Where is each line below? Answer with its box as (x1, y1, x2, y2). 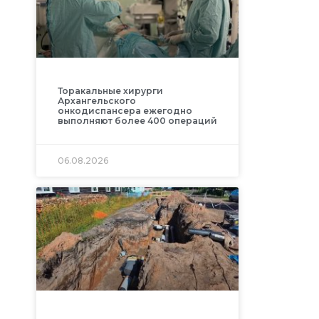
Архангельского (57, 95, 136, 106)
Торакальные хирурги (57, 85, 163, 96)
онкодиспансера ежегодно (57, 105, 192, 116)
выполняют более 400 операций (57, 115, 217, 126)
